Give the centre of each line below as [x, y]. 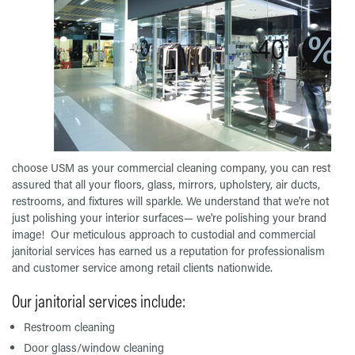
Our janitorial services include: [99, 302]
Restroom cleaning [69, 327]
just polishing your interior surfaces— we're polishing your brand [169, 218]
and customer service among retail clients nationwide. [142, 268]
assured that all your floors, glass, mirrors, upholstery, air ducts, [166, 185]
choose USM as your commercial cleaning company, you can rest [171, 168]
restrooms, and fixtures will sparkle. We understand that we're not [170, 201]
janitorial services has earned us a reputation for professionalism [168, 251]
